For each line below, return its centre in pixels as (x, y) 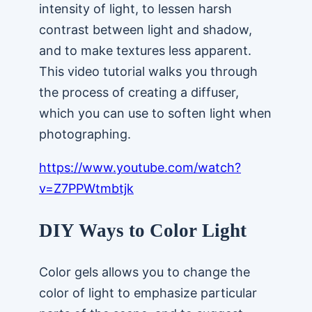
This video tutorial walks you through (148, 72)
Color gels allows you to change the (145, 272)
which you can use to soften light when (155, 114)
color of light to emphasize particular (148, 293)
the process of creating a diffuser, (139, 93)
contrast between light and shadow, (146, 30)
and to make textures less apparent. (145, 51)
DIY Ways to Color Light (145, 230)
